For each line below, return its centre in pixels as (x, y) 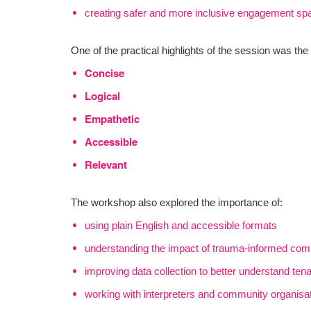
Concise (104, 73)
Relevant (106, 165)
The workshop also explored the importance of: (177, 203)
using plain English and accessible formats (181, 226)
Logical (102, 96)
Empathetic (112, 119)
